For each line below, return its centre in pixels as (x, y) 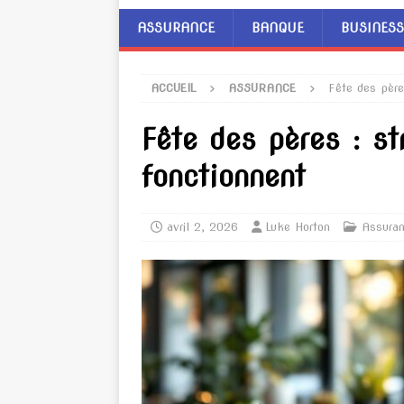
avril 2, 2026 (202, 227)
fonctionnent (224, 176)
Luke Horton (298, 227)
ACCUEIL (173, 88)
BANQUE (278, 28)
